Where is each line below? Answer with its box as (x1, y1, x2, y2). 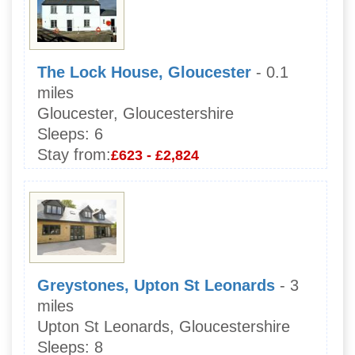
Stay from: (37, 145, 111, 163)
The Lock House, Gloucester (37, 63, 251, 81)
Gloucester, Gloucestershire (37, 104, 234, 122)
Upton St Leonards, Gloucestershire (37, 317, 290, 335)
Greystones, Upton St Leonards (37, 276, 275, 294)
